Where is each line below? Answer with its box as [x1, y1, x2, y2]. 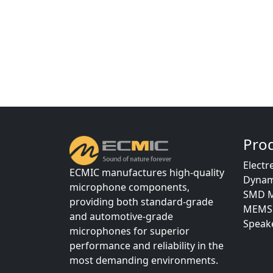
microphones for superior [69, 224, 190, 238]
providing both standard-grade [69, 195, 213, 208]
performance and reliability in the [69, 239, 224, 252]
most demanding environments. [69, 253, 218, 267]
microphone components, [69, 180, 190, 194]
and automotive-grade [69, 210, 173, 223]
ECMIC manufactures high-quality [69, 166, 224, 179]
